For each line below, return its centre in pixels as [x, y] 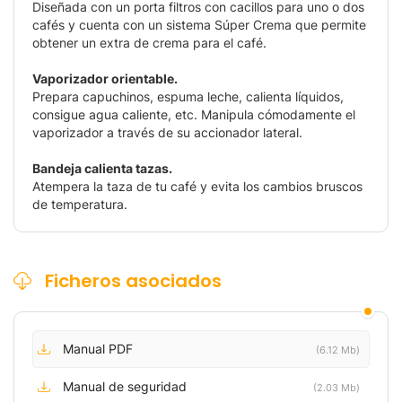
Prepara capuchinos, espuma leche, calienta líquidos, [188, 97]
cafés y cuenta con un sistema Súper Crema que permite [199, 25]
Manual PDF [98, 349]
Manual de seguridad [125, 387]
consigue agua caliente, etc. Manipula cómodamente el [194, 115]
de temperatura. [80, 205]
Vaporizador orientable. [105, 79]
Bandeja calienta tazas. [102, 169]
